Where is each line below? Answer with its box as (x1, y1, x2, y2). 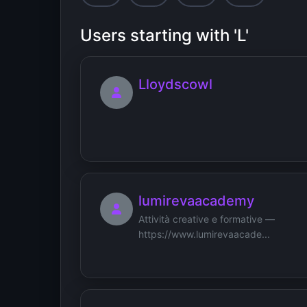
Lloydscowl (138, 75, 212, 93)
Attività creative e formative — (138, 212, 275, 225)
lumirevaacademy (138, 192, 254, 209)
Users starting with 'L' (80, 25, 249, 45)
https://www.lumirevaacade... (138, 228, 270, 240)
